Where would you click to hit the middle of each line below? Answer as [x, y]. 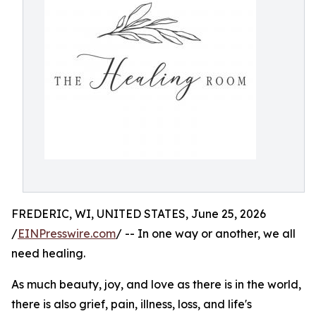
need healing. [48, 253]
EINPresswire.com [67, 233]
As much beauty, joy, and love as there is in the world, [156, 284]
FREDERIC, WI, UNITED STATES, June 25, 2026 [139, 214]
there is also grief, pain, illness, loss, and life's [132, 304]
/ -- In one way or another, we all [206, 233]
